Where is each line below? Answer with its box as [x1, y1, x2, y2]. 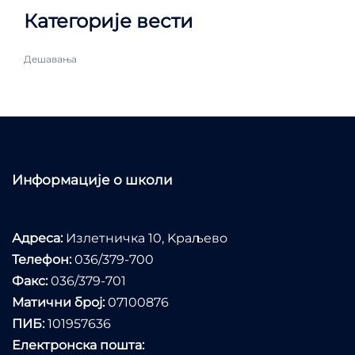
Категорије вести [24, 9, 193, 32]
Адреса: [12, 230, 63, 246]
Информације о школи [12, 171, 173, 188]
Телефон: [12, 251, 71, 267]
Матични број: [12, 294, 105, 310]
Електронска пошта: [12, 337, 144, 353]
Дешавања [24, 52, 77, 65]
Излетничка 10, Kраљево [63, 230, 227, 246]
